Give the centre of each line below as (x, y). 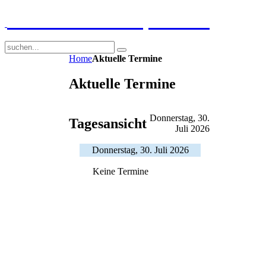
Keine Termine (121, 171)
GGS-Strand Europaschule (108, 20)
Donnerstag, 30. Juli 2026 (140, 150)
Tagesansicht (108, 123)
